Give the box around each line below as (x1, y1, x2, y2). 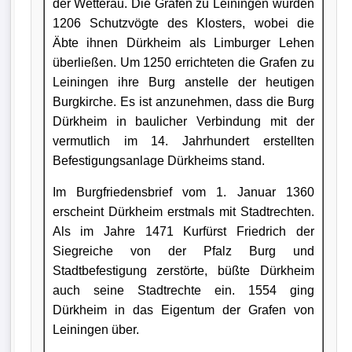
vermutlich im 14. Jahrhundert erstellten (52, 134, 314, 148)
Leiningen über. (52, 322, 139, 336)
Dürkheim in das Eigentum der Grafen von (52, 302, 314, 317)
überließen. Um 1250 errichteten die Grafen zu (52, 55, 314, 69)
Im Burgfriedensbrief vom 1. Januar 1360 (52, 185, 314, 199)
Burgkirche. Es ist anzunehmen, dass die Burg (52, 94, 314, 108)
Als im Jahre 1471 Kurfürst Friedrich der (52, 224, 314, 238)
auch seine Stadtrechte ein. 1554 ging (52, 283, 314, 297)
